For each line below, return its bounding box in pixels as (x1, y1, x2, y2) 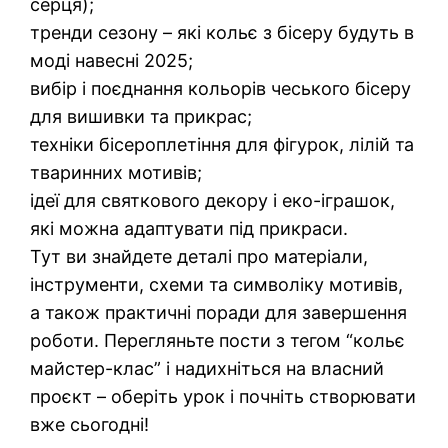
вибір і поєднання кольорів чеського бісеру (30, 78, 412, 100)
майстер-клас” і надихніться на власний (30, 358, 385, 380)
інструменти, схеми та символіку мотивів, (30, 274, 404, 296)
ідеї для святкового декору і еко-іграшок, (30, 190, 396, 212)
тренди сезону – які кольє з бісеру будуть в (30, 22, 415, 44)
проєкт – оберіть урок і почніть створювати (30, 386, 417, 408)
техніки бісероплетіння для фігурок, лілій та (30, 134, 415, 156)
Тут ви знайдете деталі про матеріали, (30, 246, 369, 268)
